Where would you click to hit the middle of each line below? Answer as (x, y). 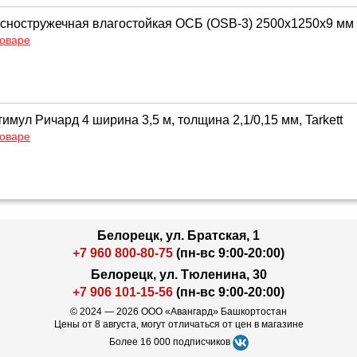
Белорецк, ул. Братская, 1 (178, 235)
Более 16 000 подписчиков (171, 342)
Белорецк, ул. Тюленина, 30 (178, 275)
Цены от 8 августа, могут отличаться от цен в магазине (178, 324)
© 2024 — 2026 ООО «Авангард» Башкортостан (178, 312)
